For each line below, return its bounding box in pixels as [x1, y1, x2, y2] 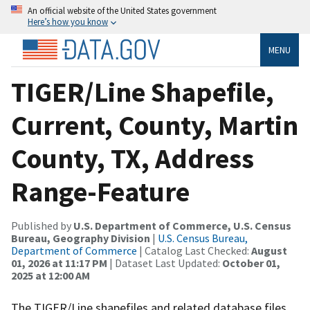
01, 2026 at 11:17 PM [11, 255, 107, 270]
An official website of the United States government [28, 5, 217, 16]
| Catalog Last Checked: [137, 243, 251, 257]
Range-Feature [11, 174, 190, 209]
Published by [11, 218, 73, 232]
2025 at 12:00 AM [11, 268, 90, 282]
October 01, [222, 255, 280, 270]
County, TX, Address [11, 140, 254, 176]
